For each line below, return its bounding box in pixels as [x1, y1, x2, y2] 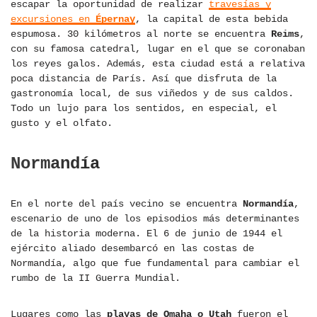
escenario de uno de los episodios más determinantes [11, 213, 299, 225]
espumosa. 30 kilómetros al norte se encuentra [11, 28, 271, 40]
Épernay [96, 13, 135, 25]
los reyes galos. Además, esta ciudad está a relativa [11, 58, 305, 70]
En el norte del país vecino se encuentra [11, 198, 243, 210]
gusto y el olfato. [11, 117, 113, 129]
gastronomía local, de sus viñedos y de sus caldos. [11, 88, 294, 100]
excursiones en [11, 13, 96, 25]
